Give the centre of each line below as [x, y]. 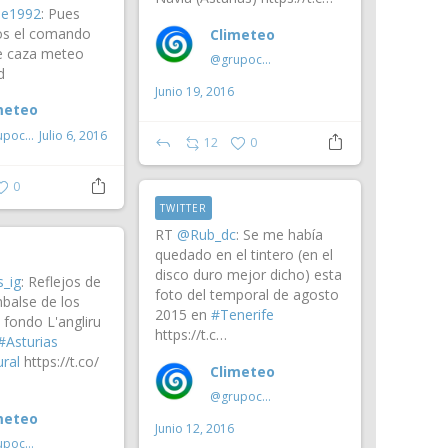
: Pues [60, 13]
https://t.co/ [59, 362]
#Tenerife [242, 315]
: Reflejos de [60, 282]
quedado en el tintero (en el [243, 255]
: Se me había [279, 235]
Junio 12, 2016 [194, 429]
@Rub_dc [206, 235]
